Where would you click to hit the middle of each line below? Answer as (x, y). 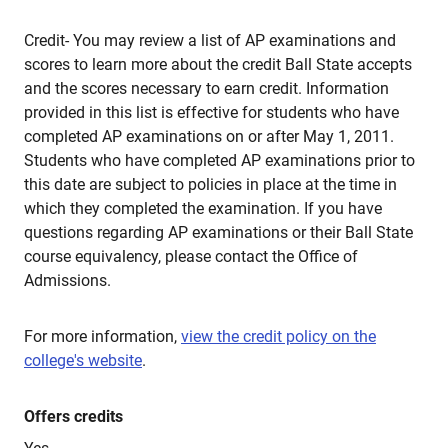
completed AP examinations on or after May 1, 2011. (209, 136)
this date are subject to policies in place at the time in (210, 184)
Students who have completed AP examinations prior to (219, 160)
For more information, (102, 336)
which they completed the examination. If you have (203, 208)
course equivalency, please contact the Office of (191, 256)
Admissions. (67, 280)
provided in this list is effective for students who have (211, 112)
